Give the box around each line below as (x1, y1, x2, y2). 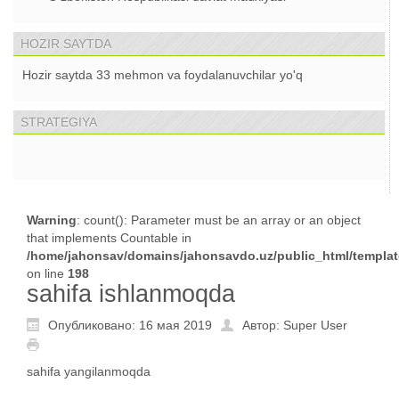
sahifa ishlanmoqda (27, 281, 235, 308)
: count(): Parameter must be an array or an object (77, 213, 361, 228)
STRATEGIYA (20, 115, 97, 130)
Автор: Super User (242, 318, 347, 333)
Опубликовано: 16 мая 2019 (48, 318, 212, 333)
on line (27, 266, 68, 281)
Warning (27, 213, 77, 228)
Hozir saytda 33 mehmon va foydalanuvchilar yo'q (22, 68, 303, 83)
